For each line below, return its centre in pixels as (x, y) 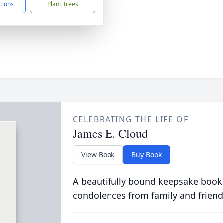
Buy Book (146, 155)
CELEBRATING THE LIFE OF (130, 119)
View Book (98, 155)
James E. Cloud (110, 133)
